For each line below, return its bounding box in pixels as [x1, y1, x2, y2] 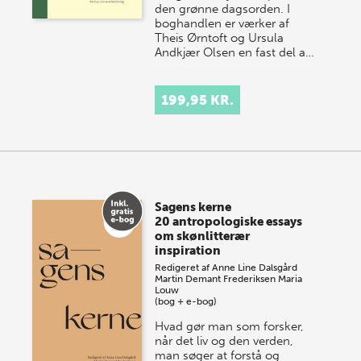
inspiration [155, 243, 222, 258]
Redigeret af [155, 261, 213, 273]
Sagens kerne [155, 199, 232, 214]
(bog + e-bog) [155, 295, 218, 307]
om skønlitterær [155, 228, 251, 243]
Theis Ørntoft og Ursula [155, 30, 284, 45]
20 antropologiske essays [155, 214, 303, 229]
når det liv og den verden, [155, 333, 294, 348]
